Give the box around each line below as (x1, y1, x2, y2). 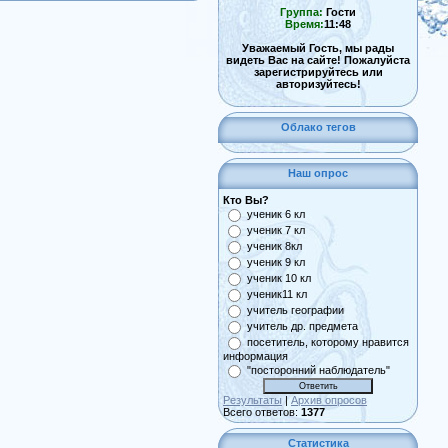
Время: (285, 18, 324, 30)
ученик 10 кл (247, 272, 311, 284)
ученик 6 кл (247, 208, 305, 220)
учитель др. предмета (247, 320, 358, 332)
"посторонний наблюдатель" (247, 364, 390, 376)
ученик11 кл (247, 288, 307, 300)
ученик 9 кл (247, 256, 305, 268)
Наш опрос (288, 167, 348, 179)
